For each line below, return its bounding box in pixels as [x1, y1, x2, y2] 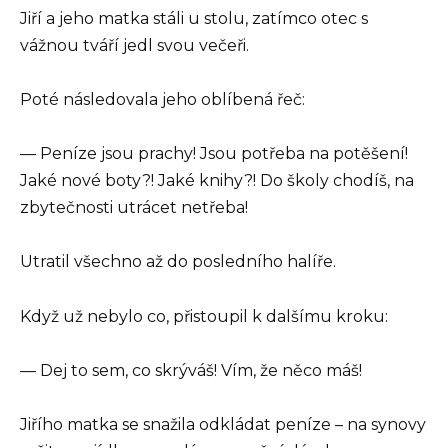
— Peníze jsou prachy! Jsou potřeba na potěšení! [20, 144, 408, 164]
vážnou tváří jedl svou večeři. [20, 35, 249, 55]
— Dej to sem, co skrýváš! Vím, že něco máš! [20, 360, 362, 380]
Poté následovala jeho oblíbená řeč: [20, 90, 305, 109]
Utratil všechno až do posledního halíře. [20, 252, 336, 272]
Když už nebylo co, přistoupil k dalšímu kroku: [20, 306, 388, 326]
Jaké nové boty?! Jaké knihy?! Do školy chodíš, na [20, 171, 414, 191]
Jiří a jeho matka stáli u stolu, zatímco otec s [20, 8, 368, 28]
